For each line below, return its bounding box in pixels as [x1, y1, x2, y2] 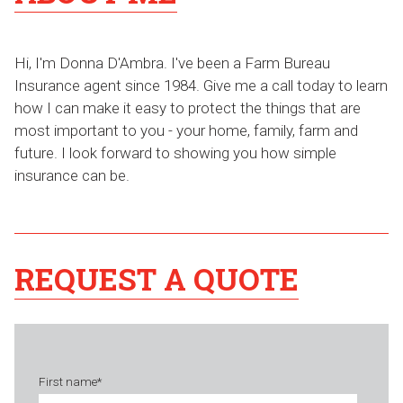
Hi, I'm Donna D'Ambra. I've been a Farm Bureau [14, 54, 330, 73]
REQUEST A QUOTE [14, 259, 299, 300]
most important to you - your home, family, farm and [14, 121, 358, 140]
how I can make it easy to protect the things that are [14, 99, 361, 118]
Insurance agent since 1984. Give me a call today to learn [14, 76, 388, 95]
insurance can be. [14, 166, 130, 185]
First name [38, 374, 97, 390]
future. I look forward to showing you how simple [14, 144, 336, 163]
